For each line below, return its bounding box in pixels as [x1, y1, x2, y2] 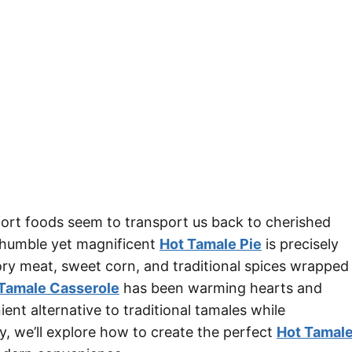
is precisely [262, 236, 339, 253]
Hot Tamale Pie [159, 236, 262, 253]
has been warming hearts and [119, 280, 322, 297]
